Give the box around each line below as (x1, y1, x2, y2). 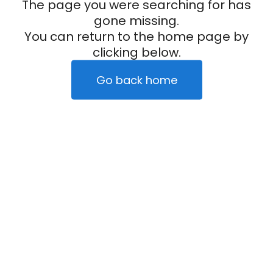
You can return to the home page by (24, 27, 249, 45)
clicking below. (92, 43, 181, 61)
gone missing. (94, 12, 179, 29)
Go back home (96, 72, 177, 88)
